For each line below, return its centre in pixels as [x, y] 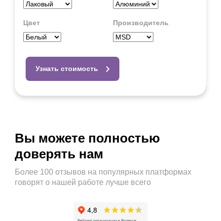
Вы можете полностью [87, 138]
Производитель [141, 23]
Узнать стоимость [67, 69]
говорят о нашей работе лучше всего [83, 182]
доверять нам [59, 154]
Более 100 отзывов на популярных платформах [103, 172]
